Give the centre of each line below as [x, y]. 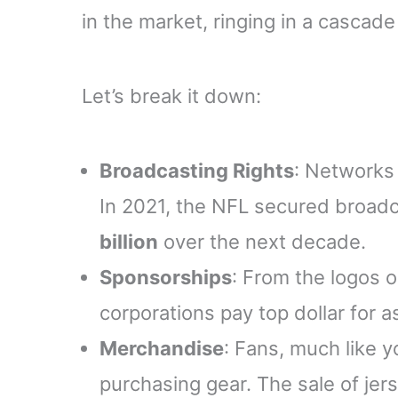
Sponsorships [166, 277]
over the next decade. [262, 241]
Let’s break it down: [171, 96]
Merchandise [162, 348]
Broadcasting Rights [197, 170]
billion [129, 241]
